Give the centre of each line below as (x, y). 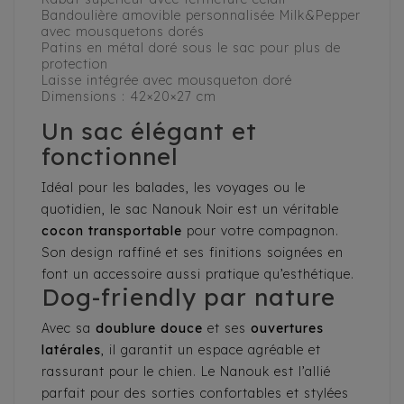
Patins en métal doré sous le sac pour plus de (191, 48)
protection (75, 64)
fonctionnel (110, 157)
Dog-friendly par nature (188, 298)
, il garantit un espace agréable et (211, 350)
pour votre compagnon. (261, 231)
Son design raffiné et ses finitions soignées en (193, 253)
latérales (71, 350)
